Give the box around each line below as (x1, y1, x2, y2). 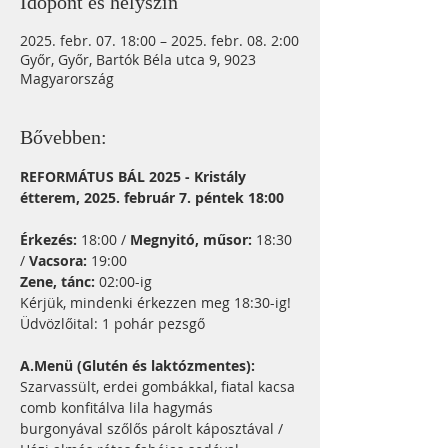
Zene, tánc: (20, 272, 95, 291)
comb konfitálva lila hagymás (20, 398, 217, 417)
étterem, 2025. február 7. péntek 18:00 (20, 188, 284, 207)
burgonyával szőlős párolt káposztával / (20, 419, 287, 438)
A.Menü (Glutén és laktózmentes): (20, 356, 255, 375)
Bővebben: (20, 126, 107, 148)
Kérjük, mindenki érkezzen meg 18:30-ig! (20, 293, 291, 312)
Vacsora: (25, 251, 91, 270)
